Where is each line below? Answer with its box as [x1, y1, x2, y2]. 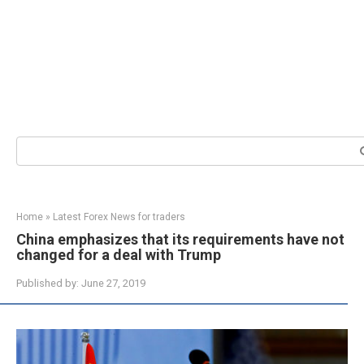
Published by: [16, 277, 79, 289]
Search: [15, 136, 55, 151]
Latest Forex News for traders [53, 211, 185, 223]
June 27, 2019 [81, 277, 145, 289]
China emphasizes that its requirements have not [16, 231, 344, 248]
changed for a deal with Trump [16, 246, 221, 263]
